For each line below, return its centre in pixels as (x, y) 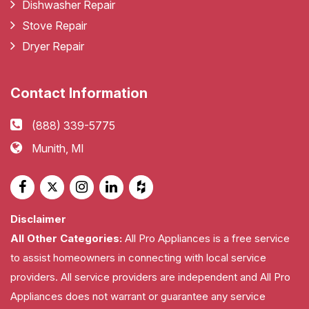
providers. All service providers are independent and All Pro (150, 277)
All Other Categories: (66, 238)
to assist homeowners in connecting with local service (138, 257)
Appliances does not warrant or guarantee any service (138, 296)
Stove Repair (54, 25)
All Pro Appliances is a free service (206, 238)
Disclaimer (38, 219)
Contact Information (79, 93)
